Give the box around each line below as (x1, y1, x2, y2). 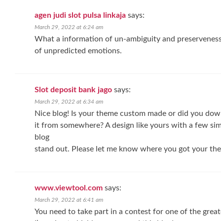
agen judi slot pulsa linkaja (35, 11, 126, 19)
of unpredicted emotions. (35, 47, 122, 55)
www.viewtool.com (35, 184, 103, 192)
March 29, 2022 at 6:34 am (35, 99, 103, 105)
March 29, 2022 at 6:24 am (35, 24, 103, 30)
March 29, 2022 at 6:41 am (35, 197, 103, 203)
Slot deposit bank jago (35, 86, 112, 94)
